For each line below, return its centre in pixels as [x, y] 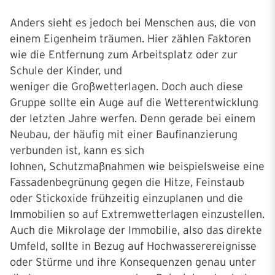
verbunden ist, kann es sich [77, 150]
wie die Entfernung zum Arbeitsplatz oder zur [124, 55]
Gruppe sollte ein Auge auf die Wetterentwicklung [134, 103]
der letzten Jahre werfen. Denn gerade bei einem [133, 118]
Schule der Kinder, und [66, 71]
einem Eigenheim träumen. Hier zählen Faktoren [130, 39]
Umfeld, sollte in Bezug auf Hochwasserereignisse [133, 246]
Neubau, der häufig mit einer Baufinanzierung [124, 134]
